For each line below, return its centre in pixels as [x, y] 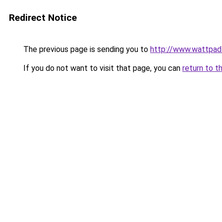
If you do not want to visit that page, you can [102, 68]
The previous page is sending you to [86, 49]
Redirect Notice [43, 18]
